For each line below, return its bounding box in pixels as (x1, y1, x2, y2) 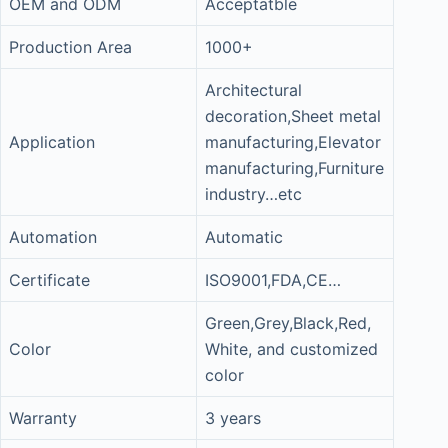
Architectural (205, 80, 302, 100)
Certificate (9, 270, 90, 290)
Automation (9, 227, 97, 247)
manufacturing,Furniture (205, 158, 384, 178)
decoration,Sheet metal (205, 106, 381, 126)
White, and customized (205, 339, 378, 359)
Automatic (205, 227, 283, 247)
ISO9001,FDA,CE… (205, 270, 341, 290)
